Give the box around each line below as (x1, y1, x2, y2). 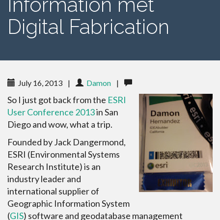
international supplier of (7, 186, 99, 196)
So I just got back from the (7, 94, 108, 105)
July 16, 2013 (15, 78, 64, 87)
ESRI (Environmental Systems (7, 149, 120, 160)
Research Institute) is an (7, 161, 101, 172)
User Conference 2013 (7, 107, 95, 117)
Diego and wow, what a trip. (7, 119, 112, 130)
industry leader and (7, 173, 81, 184)
